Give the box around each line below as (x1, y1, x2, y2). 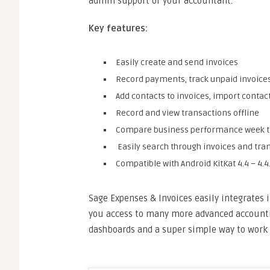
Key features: (89, 23, 148, 34)
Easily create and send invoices (116, 57, 238, 67)
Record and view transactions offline (116, 108, 259, 118)
